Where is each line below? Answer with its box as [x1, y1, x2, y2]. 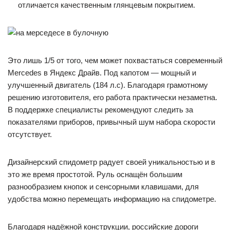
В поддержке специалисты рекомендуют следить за [8, 105, 193, 114]
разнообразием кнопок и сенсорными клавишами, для [8, 182, 199, 191]
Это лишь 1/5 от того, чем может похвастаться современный [8, 56, 222, 65]
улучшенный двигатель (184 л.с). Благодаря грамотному [8, 81, 208, 89]
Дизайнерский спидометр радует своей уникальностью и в [8, 158, 215, 166]
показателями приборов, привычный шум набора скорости [8, 118, 215, 126]
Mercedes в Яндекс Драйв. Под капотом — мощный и [8, 68, 196, 77]
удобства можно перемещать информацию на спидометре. [8, 195, 216, 203]
